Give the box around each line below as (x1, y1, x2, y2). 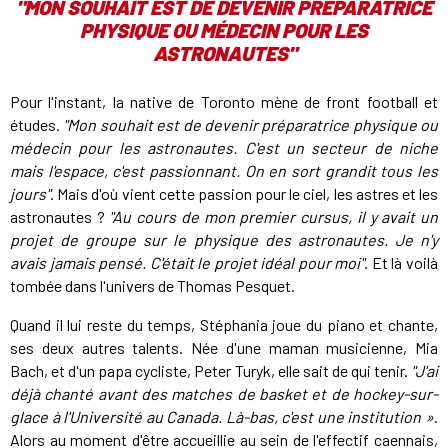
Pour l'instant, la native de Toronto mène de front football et (10, 92, 438, 112)
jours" (10, 184, 50, 204)
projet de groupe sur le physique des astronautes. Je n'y (10, 230, 438, 250)
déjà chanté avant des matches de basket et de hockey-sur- (10, 384, 438, 404)
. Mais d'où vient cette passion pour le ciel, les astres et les (50, 184, 438, 204)
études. (10, 115, 64, 135)
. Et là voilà (364, 253, 439, 273)
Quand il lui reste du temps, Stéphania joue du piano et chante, (10, 315, 438, 335)
